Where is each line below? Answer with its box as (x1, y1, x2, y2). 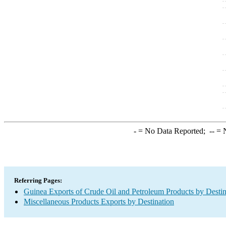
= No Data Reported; (136, 127, 209, 135)
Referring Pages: (14, 177, 62, 184)
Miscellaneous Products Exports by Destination (24, 197, 174, 206)
